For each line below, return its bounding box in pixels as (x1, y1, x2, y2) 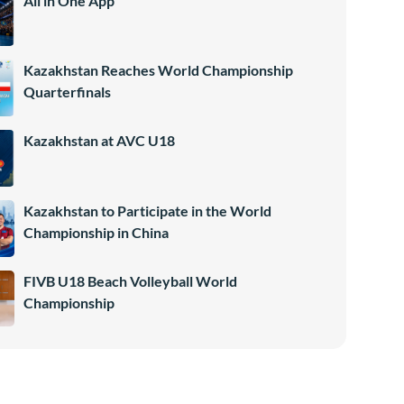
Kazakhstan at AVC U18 (23, 132, 175, 150)
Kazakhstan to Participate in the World (23, 201, 271, 219)
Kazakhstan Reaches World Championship (23, 61, 293, 79)
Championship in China (23, 223, 169, 241)
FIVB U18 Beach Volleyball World (23, 271, 237, 289)
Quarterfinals (23, 83, 111, 101)
